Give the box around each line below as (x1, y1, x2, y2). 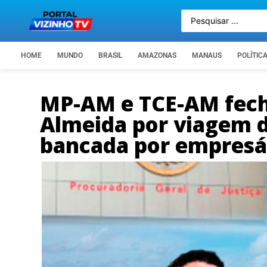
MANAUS (192, 51, 222, 60)
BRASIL (98, 51, 122, 60)
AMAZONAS (138, 51, 176, 60)
